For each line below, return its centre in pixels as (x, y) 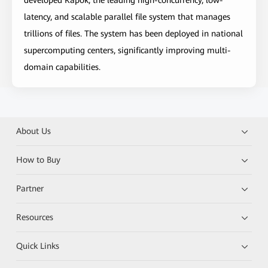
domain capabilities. (62, 67)
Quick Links (38, 246)
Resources (35, 217)
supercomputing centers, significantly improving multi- (127, 51)
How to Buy (39, 160)
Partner (30, 189)
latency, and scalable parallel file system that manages (127, 17)
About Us (34, 131)
